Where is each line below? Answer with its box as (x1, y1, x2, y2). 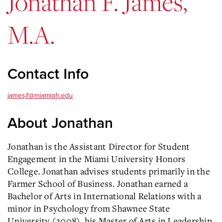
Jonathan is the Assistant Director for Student (7, 140, 190, 153)
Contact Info (7, 65, 89, 84)
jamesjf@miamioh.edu (7, 91, 73, 100)
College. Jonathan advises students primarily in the (7, 165, 210, 177)
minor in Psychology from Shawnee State (7, 202, 170, 215)
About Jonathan (7, 114, 113, 133)
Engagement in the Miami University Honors (7, 153, 186, 165)
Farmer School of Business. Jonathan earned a (7, 177, 188, 190)
